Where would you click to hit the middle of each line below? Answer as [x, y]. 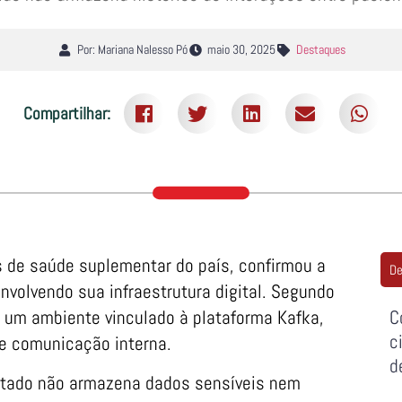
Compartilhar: [66, 113]
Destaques [320, 50]
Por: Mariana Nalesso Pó [132, 50]
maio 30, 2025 [242, 50]
